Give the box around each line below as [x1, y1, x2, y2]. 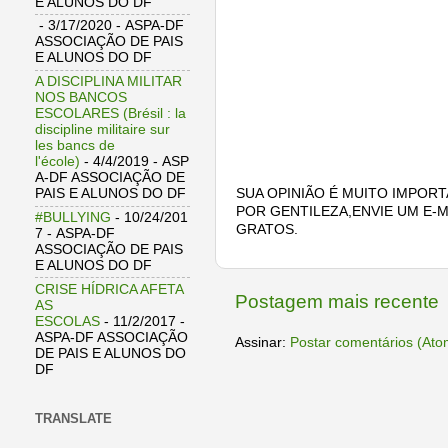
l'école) [35, 154, 80, 170]
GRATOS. [236, 222, 298, 238]
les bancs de [35, 138, 115, 154]
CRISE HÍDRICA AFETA [35, 281, 183, 297]
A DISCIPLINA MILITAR [35, 74, 182, 90]
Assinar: [235, 334, 290, 350]
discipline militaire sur [35, 122, 170, 138]
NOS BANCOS [35, 90, 127, 106]
